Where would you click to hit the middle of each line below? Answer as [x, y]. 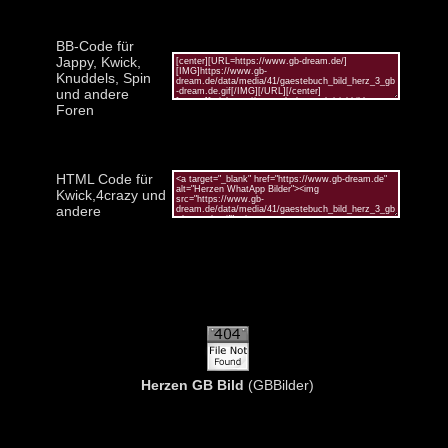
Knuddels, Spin [103, 77]
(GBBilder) [279, 384]
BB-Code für [94, 45]
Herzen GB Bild [192, 384]
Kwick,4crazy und [110, 194]
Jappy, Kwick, [98, 61]
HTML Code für [104, 178]
